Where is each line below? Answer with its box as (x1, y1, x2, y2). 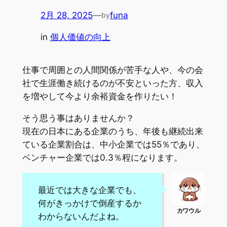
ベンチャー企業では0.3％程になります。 (22, 153, 182, 163)
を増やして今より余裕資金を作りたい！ (22, 91, 177, 102)
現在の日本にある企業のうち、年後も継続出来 (22, 126, 203, 137)
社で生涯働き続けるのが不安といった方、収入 (22, 78, 203, 89)
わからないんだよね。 (37, 211, 124, 221)
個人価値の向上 (50, 32, 110, 43)
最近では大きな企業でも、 (37, 184, 141, 195)
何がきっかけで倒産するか (37, 198, 141, 208)
